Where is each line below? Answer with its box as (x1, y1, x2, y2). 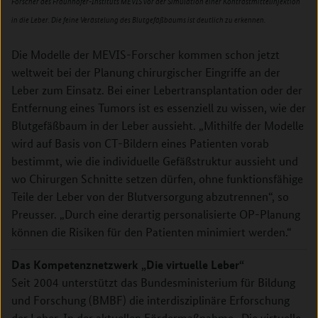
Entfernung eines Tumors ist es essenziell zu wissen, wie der (11, 99, 306, 115)
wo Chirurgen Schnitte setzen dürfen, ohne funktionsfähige (11, 170, 303, 186)
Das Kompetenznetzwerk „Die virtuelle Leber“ (11, 256, 244, 273)
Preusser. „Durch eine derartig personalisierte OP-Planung (11, 206, 300, 221)
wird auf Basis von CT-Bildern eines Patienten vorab (11, 135, 269, 150)
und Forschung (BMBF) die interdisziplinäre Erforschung (11, 292, 290, 308)
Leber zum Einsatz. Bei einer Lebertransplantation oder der (11, 82, 302, 97)
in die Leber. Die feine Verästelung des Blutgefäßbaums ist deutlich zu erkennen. (11, 15, 265, 25)
